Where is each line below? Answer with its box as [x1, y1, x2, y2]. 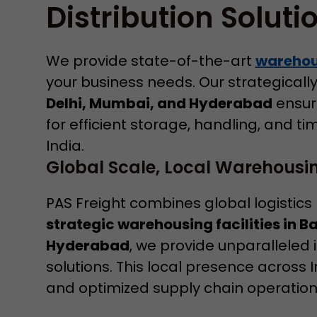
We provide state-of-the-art [45, 51, 255, 71]
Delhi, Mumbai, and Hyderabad [45, 93, 272, 113]
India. [45, 136, 84, 156]
